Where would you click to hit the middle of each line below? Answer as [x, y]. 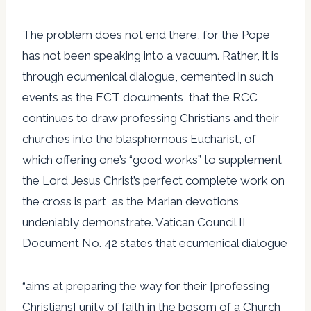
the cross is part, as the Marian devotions [131, 201]
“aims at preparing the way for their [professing [146, 286]
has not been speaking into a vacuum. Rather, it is [151, 55]
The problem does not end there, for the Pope [146, 34]
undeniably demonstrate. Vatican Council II [134, 222]
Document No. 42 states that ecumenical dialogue [155, 243]
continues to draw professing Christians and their [151, 118]
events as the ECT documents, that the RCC [140, 97]
